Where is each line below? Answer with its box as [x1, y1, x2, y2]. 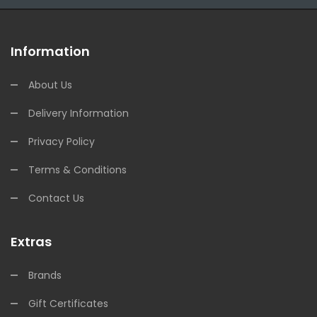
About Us [28, 77, 72, 92]
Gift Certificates [28, 296, 108, 311]
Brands [28, 267, 62, 282]
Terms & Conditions [28, 162, 127, 177]
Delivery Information [28, 105, 129, 120]
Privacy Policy [28, 134, 95, 149]
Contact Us [28, 190, 84, 205]
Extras [11, 232, 52, 250]
